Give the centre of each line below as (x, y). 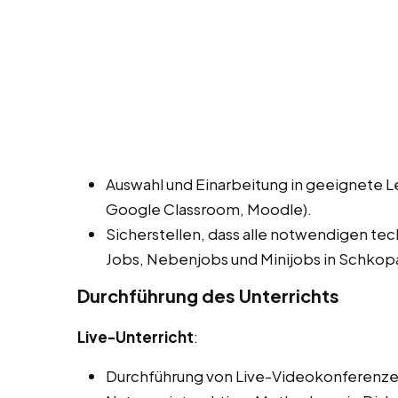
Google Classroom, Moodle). (209, 209)
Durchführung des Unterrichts (208, 296)
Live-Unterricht (135, 337)
